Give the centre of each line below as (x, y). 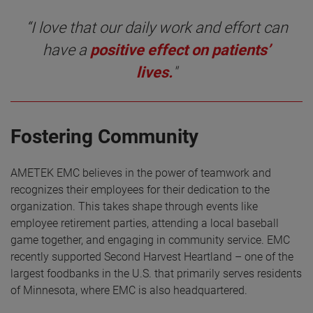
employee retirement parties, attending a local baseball (145, 224)
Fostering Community (104, 137)
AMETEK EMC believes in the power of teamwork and (141, 173)
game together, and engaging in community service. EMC (150, 240)
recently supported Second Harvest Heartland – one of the (152, 257)
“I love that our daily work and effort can (156, 28)
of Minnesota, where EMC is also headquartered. (130, 291)
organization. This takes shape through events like (134, 207)
